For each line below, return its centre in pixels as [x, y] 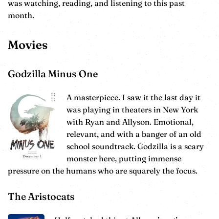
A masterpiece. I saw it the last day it [133, 98]
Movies [28, 45]
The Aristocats [41, 197]
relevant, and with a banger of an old [134, 134]
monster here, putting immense [124, 159]
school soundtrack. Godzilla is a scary [135, 146]
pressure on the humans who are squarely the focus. [103, 171]
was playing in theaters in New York [132, 110]
